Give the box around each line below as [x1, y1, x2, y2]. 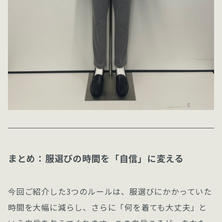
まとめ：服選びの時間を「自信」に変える [8, 151, 184, 165]
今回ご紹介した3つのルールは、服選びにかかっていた [8, 185, 212, 197]
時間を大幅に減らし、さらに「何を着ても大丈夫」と [8, 201, 208, 213]
